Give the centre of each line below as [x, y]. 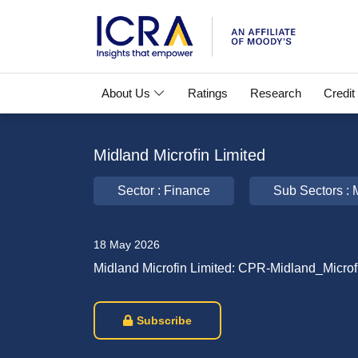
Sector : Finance [164, 191]
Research [276, 93]
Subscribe [164, 320]
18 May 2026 [127, 245]
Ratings [208, 93]
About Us [127, 93]
